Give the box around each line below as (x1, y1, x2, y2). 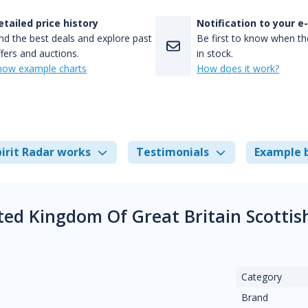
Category (241, 270, 283, 283)
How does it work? (197, 62, 279, 75)
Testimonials (136, 144, 209, 159)
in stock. (197, 47, 233, 60)
